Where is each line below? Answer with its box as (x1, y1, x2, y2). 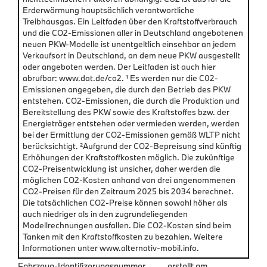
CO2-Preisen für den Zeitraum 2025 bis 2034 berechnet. (23, 185, 234, 197)
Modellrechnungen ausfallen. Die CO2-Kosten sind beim (23, 219, 231, 231)
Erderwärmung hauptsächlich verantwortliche (23, 4, 194, 15)
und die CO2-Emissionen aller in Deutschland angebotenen (23, 27, 243, 38)
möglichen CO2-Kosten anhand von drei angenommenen (23, 174, 235, 185)
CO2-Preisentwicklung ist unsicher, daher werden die (23, 163, 221, 174)
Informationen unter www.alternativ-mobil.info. (23, 242, 199, 253)
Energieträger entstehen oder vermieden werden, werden (23, 117, 240, 129)
